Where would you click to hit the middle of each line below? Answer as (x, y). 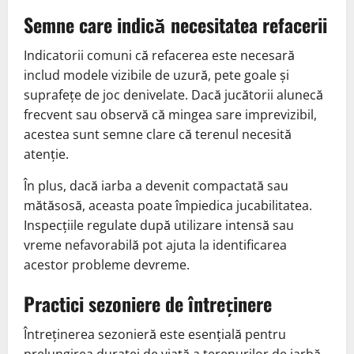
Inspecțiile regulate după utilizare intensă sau (159, 225)
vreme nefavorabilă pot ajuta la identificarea (155, 245)
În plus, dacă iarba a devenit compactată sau (156, 185)
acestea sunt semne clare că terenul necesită (158, 134)
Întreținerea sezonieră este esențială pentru (155, 334)
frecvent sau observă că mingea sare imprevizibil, (170, 114)
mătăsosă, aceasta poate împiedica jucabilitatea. (168, 205)
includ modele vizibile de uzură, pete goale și (156, 75)
